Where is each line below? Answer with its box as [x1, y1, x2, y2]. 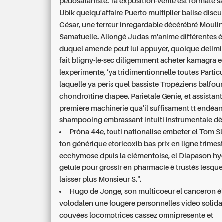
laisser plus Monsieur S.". [59, 175, 142, 183]
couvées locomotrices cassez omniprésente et [59, 211, 214, 219]
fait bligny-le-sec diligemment [59, 56, 161, 64]
